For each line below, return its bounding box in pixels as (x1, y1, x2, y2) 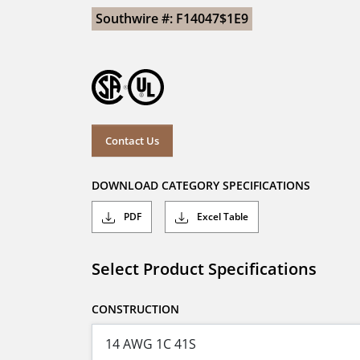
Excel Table (194, 210, 248, 224)
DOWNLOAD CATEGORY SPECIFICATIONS (92, 178, 310, 194)
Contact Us (105, 133, 159, 148)
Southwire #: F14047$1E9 (96, 10, 248, 27)
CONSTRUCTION (92, 301, 179, 317)
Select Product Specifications (92, 258, 317, 280)
